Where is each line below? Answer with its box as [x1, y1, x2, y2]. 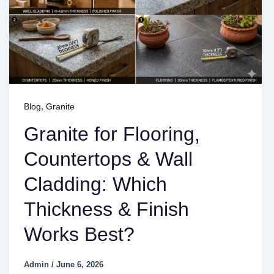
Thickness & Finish [23, 198, 189, 221]
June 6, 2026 [56, 259, 103, 269]
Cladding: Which [23, 173, 167, 196]
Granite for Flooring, [23, 123, 200, 146]
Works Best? [23, 223, 135, 246]
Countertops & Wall [23, 148, 193, 171]
